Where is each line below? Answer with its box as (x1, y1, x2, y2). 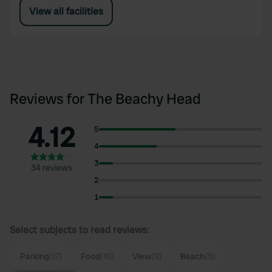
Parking (20, 251, 49, 262)
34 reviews (31, 162, 73, 173)
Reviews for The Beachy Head (10, 89, 201, 108)
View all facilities (29, 5, 103, 18)
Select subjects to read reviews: (10, 223, 149, 236)
